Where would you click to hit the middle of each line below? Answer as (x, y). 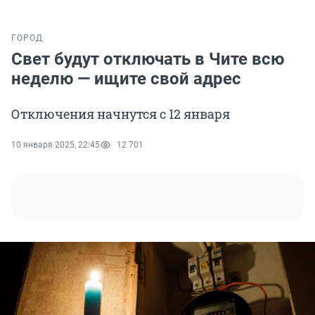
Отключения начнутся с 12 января (121, 114)
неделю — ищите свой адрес (126, 79)
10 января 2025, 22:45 (56, 145)
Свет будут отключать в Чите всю (148, 59)
